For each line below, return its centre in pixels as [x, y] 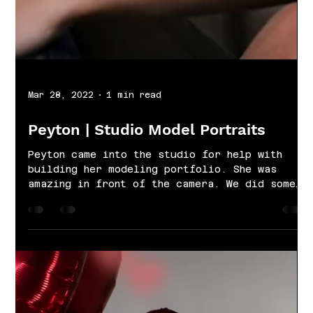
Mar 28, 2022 [61, 128]
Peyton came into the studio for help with [155, 188]
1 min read [134, 128]
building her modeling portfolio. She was [153, 202]
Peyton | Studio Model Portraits [147, 163]
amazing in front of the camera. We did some [162, 217]
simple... [57, 232]
